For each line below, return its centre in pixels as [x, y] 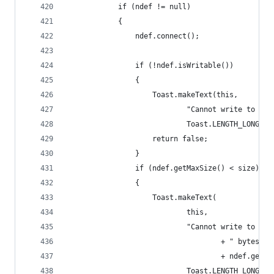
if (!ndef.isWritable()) [150, 65]
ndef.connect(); [133, 36]
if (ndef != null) [129, 7]
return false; [137, 139]
